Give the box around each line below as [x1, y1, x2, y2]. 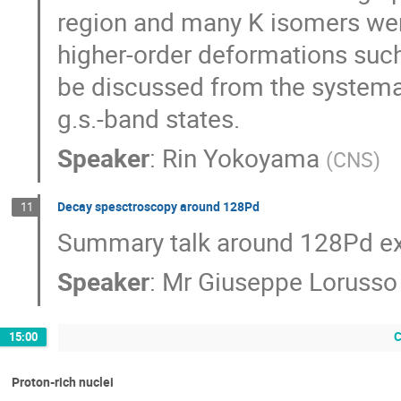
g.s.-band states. [57, 101, 241, 136]
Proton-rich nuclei [12, 373, 114, 391]
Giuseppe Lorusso [198, 263, 398, 298]
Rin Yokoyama [162, 141, 320, 175]
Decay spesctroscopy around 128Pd [57, 198, 260, 216]
